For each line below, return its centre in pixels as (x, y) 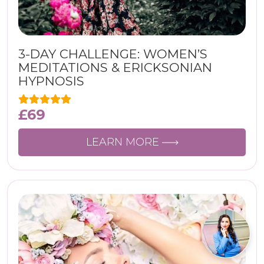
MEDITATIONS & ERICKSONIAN (115, 67)
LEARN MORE (124, 142)
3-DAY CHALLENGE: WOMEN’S (113, 54)
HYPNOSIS (51, 81)
